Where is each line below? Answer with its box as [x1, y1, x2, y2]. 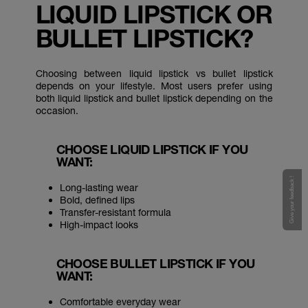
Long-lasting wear [59, 181, 138, 193]
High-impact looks [59, 219, 138, 230]
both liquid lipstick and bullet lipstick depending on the [35, 92, 273, 104]
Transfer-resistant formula [59, 206, 171, 218]
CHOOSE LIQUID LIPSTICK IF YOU [56, 142, 248, 157]
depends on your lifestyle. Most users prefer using [35, 80, 273, 91]
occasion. [35, 104, 78, 116]
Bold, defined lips [59, 194, 135, 206]
